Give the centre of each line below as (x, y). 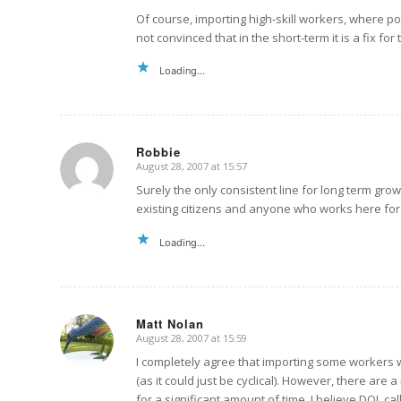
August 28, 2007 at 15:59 (192, 337)
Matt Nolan (170, 323)
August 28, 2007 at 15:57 (192, 166)
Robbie (158, 152)
